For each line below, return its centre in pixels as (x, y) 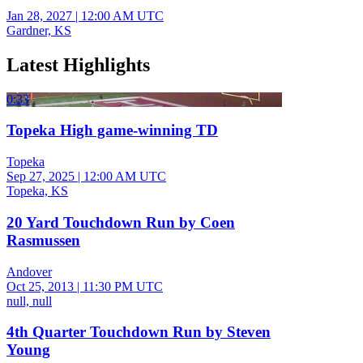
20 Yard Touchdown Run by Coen (121, 222)
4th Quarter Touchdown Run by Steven (139, 332)
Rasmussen (43, 240)
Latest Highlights (78, 64)
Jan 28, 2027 (39, 15)
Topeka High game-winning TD (112, 130)
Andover (29, 271)
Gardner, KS (39, 30)
